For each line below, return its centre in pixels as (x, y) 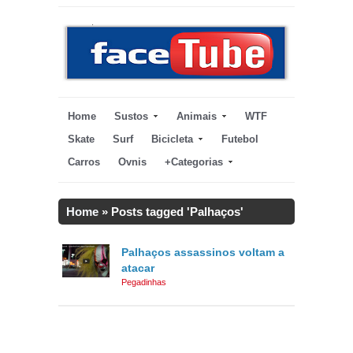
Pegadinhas (144, 282)
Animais (197, 117)
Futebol (240, 139)
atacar (138, 268)
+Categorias (194, 162)
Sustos (131, 117)
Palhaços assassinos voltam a (203, 253)
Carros (84, 162)
